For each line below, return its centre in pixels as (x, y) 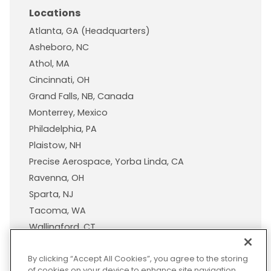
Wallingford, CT (62, 227)
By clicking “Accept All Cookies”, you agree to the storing (138, 259)
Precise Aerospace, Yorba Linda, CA (106, 161)
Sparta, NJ (51, 194)
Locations (55, 13)
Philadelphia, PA (63, 129)
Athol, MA (49, 63)
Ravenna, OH (57, 178)
